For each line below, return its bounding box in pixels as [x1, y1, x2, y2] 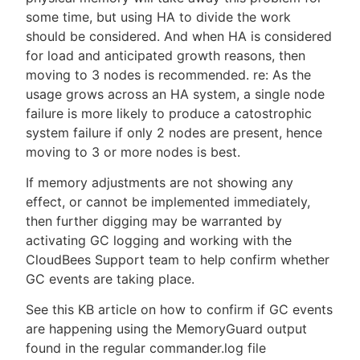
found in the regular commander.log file [26, 340, 266, 356]
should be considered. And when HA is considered [26, 28, 332, 44]
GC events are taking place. [26, 271, 194, 287]
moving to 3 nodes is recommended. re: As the [26, 67, 311, 83]
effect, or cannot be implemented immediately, [26, 194, 310, 210]
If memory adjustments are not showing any [26, 174, 293, 190]
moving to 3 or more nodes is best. [26, 144, 240, 160]
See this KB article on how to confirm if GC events [26, 301, 333, 317]
